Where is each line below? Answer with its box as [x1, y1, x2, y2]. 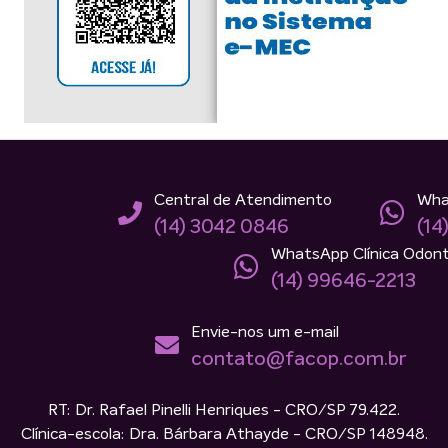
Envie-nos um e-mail [190, 324, 339, 341]
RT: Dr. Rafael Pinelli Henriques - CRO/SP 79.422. [48, 402, 400, 419]
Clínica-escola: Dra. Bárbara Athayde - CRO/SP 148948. [20, 426, 428, 443]
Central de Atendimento [154, 192, 332, 209]
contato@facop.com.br [190, 349, 406, 370]
